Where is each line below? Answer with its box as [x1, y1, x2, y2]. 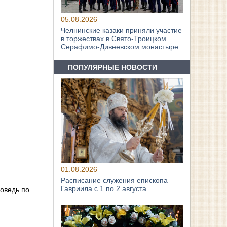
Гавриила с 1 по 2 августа [61, 184, 147, 193]
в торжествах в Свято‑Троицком [61, 34, 167, 43]
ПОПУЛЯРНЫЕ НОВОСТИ [68, 63, 158, 71]
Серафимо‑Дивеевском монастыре [61, 43, 179, 51]
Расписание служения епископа [61, 176, 168, 185]
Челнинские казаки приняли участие [61, 26, 182, 35]
